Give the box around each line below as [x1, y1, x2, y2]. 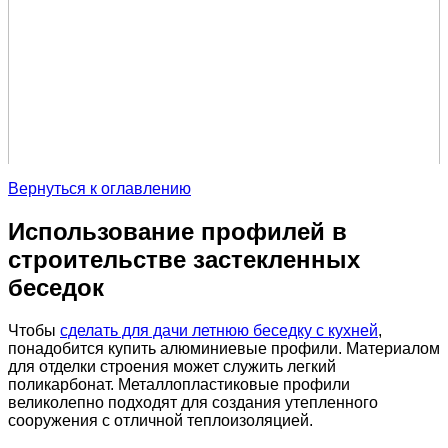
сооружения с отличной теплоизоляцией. [8, 411, 313, 429]
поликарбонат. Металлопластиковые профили [8, 375, 350, 393]
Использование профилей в [8, 218, 347, 246]
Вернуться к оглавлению [8, 180, 191, 198]
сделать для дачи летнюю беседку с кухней [60, 321, 378, 339]
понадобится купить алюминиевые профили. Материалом [8, 339, 440, 357]
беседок [8, 274, 104, 302]
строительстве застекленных [8, 246, 360, 274]
